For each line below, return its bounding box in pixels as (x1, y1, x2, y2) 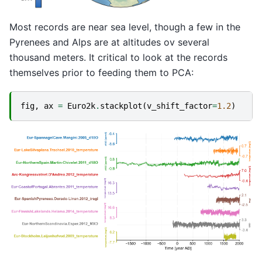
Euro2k (67, 101, 95, 111)
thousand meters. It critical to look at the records (9, 51, 227, 64)
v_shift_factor (147, 101, 212, 111)
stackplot (100, 101, 142, 111)
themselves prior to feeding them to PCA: (9, 67, 194, 79)
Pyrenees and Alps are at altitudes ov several (9, 36, 209, 49)
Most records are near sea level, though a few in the (9, 21, 240, 33)
